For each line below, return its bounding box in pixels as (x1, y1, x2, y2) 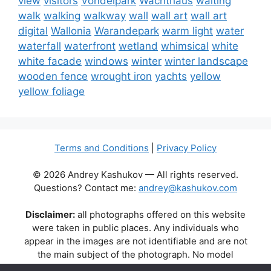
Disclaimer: (25, 209, 75, 220)
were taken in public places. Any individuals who (32, 222, 239, 233)
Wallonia (51, 25, 91, 37)
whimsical (161, 40, 209, 52)
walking (44, 10, 80, 22)
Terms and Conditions (54, 142, 149, 154)
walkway (83, 10, 126, 22)
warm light (162, 25, 213, 37)
